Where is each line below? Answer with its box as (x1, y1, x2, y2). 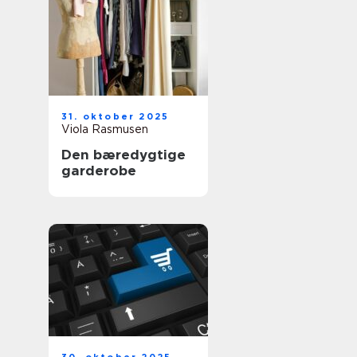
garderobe (61, 163, 136, 178)
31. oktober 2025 (61, 111, 170, 122)
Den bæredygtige (61, 147, 186, 163)
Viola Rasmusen (61, 123, 148, 135)
